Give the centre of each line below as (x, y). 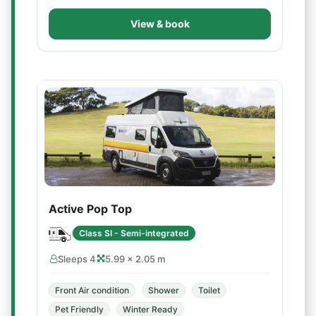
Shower (164, 290)
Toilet (209, 290)
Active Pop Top (90, 209)
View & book (160, 24)
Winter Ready (150, 309)
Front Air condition (92, 290)
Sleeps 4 (77, 259)
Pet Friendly (79, 309)
